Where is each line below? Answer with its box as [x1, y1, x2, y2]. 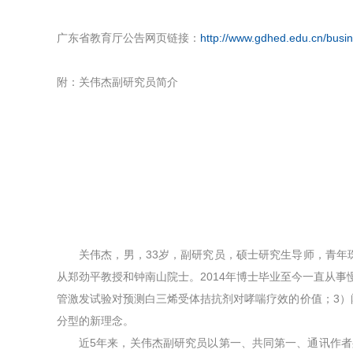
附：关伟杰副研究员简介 [57, 76, 178, 88]
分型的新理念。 [57, 314, 134, 327]
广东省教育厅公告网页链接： [57, 32, 200, 44]
